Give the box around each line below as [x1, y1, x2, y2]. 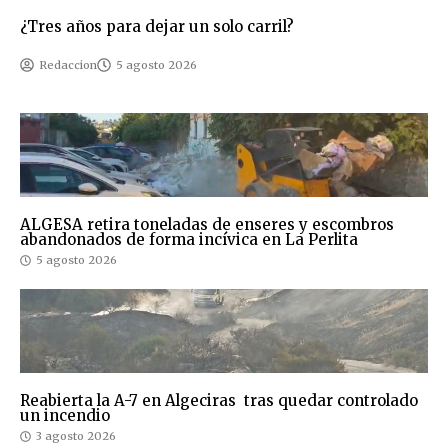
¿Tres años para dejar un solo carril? [20, 17, 294, 37]
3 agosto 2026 [36, 429, 116, 444]
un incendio [20, 406, 110, 426]
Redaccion [39, 58, 97, 73]
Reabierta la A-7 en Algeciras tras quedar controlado [20, 391, 418, 411]
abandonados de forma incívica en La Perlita [20, 230, 358, 250]
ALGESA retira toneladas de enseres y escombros [20, 215, 394, 235]
